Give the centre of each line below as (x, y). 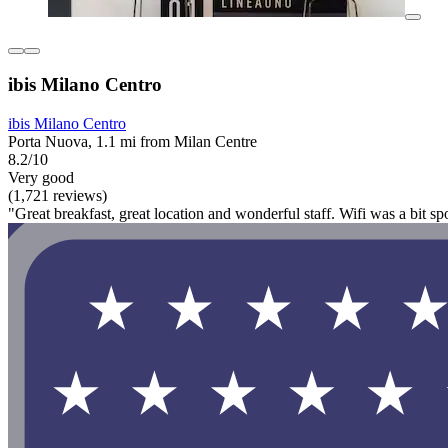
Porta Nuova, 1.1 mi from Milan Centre (132, 141)
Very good (41, 177)
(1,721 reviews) (57, 195)
